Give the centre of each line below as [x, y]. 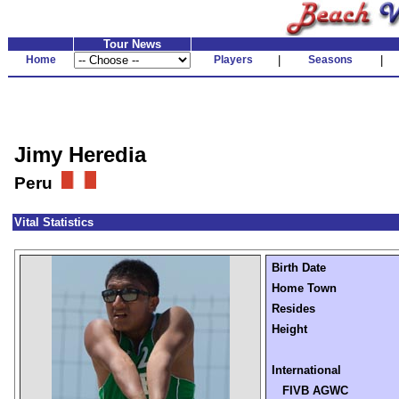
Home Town [304, 288]
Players [233, 60]
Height [289, 329]
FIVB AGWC [310, 391]
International [306, 370]
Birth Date [299, 268]
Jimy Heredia [80, 155]
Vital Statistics [54, 222]
